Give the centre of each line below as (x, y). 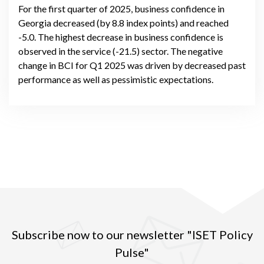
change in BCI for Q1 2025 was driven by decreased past (132, 65)
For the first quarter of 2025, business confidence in (121, 9)
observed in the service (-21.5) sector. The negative (121, 51)
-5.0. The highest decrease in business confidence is (121, 37)
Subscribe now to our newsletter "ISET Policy (132, 235)
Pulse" (132, 253)
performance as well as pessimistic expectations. (116, 80)
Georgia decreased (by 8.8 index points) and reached (123, 23)
